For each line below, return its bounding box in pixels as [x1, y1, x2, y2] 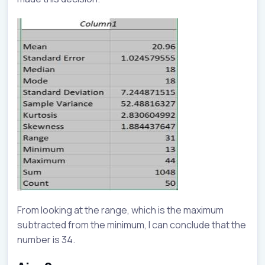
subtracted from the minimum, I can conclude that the [17, 218, 246, 232]
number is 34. [17, 233, 75, 247]
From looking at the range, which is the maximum [17, 203, 224, 217]
